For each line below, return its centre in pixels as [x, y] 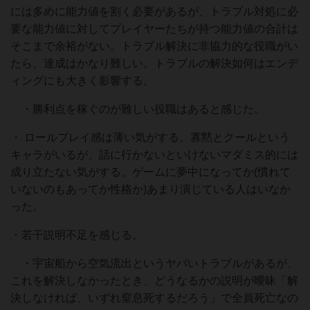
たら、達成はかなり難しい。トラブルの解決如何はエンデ [154, 63]
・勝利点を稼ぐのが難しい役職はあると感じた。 [138, 109]
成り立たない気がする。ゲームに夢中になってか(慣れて [151, 172]
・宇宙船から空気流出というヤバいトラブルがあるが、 [154, 263]
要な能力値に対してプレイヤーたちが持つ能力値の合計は [154, 29]
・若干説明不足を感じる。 [77, 235]
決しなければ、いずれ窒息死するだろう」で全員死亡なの [154, 298]
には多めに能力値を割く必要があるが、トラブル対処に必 [154, 11]
